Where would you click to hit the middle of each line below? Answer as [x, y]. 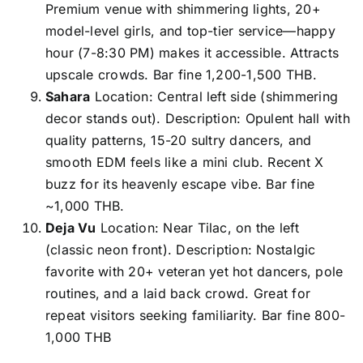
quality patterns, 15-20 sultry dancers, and [178, 140]
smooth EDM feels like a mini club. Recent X [184, 162]
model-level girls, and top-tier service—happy [190, 30]
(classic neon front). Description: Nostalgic [180, 249]
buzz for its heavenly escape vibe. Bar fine [180, 184]
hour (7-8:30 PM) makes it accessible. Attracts [192, 52]
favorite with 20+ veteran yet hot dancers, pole [194, 271]
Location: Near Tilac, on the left [197, 227]
